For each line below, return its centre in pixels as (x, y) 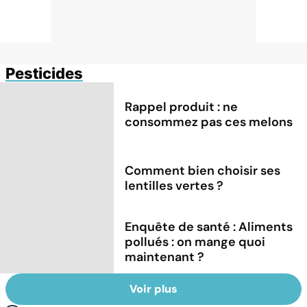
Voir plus (153, 289)
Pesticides (44, 73)
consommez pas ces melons (209, 122)
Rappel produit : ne (182, 107)
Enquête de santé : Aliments (209, 226)
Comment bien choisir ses (203, 170)
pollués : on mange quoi (195, 242)
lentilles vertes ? (174, 185)
